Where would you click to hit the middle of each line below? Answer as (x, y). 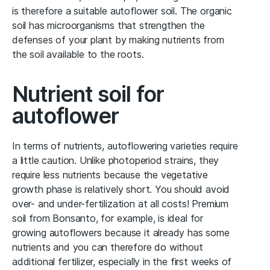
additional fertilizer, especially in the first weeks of (122, 261)
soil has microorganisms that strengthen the (108, 25)
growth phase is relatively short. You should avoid (121, 189)
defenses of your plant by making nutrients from (118, 39)
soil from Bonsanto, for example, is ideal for (108, 218)
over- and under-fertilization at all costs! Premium (121, 203)
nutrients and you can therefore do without (108, 247)
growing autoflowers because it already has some (121, 232)
